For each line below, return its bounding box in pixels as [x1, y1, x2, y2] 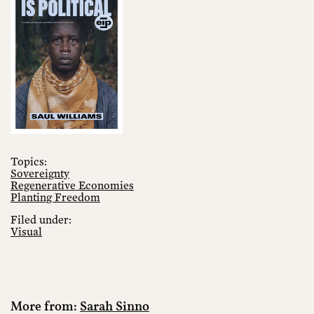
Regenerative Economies [11, 177, 134, 192]
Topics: [11, 153, 47, 168]
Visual [11, 224, 42, 238]
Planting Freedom [11, 189, 100, 204]
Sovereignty [11, 165, 69, 180]
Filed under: [11, 212, 71, 226]
